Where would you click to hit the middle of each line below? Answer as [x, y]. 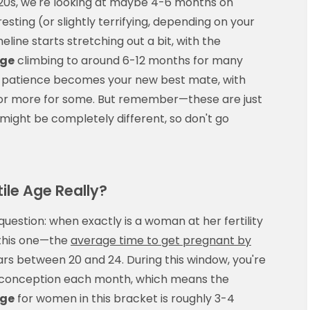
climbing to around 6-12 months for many [129, 60]
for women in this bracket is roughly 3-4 [125, 298]
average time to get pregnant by [161, 240]
